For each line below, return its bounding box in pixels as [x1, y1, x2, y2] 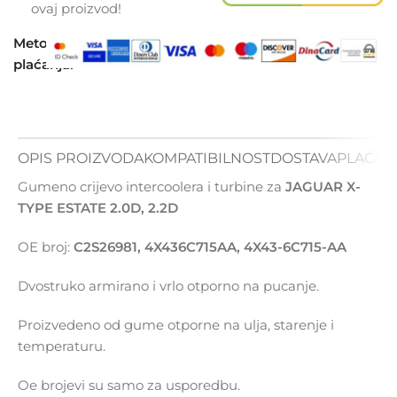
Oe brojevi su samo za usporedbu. [18, 377, 240, 394]
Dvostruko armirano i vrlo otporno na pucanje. [18, 277, 319, 295]
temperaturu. [18, 338, 105, 355]
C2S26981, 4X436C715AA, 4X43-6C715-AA [74, 238, 346, 256]
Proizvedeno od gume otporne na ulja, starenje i [18, 316, 334, 334]
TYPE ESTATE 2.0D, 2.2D [18, 199, 178, 217]
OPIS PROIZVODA [18, 149, 144, 167]
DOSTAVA [270, 149, 337, 167]
